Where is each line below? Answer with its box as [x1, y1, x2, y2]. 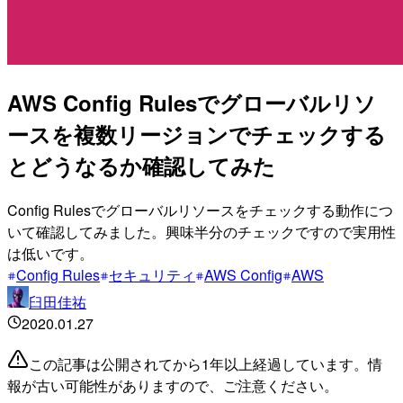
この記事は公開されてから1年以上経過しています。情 [29, 353, 382, 374]
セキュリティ [109, 264, 195, 285]
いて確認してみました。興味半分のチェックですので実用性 [7, 220, 396, 242]
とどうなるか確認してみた [7, 149, 275, 181]
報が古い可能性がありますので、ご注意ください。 [7, 374, 338, 396]
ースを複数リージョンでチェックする [7, 118, 386, 149]
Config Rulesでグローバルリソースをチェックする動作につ [7, 199, 393, 220]
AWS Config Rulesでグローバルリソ [7, 86, 376, 118]
